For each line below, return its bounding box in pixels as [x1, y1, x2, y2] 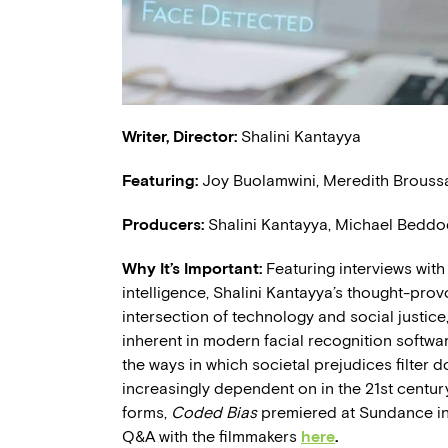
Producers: [122, 215, 208, 235]
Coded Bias [171, 403, 261, 423]
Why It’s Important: [122, 259, 266, 279]
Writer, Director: [122, 127, 237, 147]
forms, [122, 403, 171, 423]
